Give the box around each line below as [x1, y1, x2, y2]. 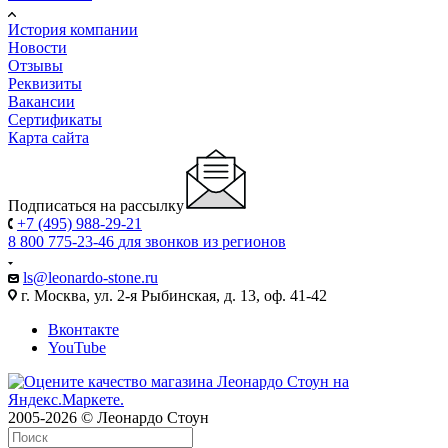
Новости [8, 38, 67, 56]
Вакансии [8, 92, 75, 110]
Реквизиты [8, 74, 82, 92]
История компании [8, 20, 138, 38]
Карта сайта [8, 128, 89, 146]
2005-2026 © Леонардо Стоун [8, 408, 209, 426]
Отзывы [8, 56, 63, 74]
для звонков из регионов [118, 232, 286, 250]
